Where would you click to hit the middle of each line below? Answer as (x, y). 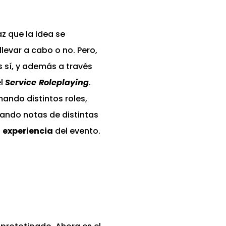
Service (21, 83)
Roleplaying (64, 83)
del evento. (77, 131)
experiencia (28, 131)
